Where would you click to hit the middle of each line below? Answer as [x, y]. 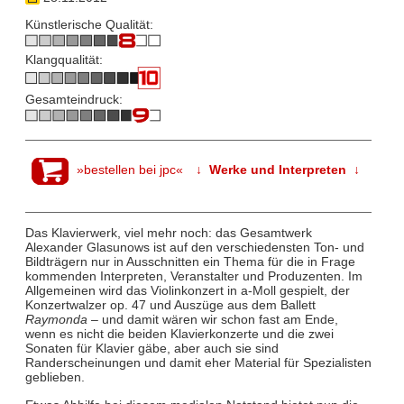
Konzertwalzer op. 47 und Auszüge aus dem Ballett [170, 305]
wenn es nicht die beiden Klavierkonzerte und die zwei [179, 334]
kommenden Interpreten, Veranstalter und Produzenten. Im [193, 276]
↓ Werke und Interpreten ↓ [278, 170]
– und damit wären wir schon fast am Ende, [212, 320]
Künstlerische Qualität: [89, 25]
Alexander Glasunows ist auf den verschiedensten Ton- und [194, 248]
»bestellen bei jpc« [130, 170]
